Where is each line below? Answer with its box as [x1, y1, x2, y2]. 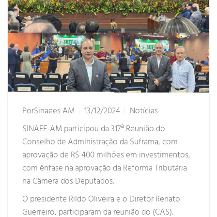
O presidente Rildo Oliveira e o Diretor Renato [22, 193, 180, 206]
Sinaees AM [34, 105, 75, 118]
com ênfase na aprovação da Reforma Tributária [22, 162, 187, 175]
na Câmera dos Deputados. [22, 175, 114, 188]
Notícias [130, 105, 158, 118]
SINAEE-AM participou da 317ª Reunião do [22, 123, 165, 136]
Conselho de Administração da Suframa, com [22, 136, 178, 149]
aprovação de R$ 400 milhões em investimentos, [22, 149, 190, 162]
